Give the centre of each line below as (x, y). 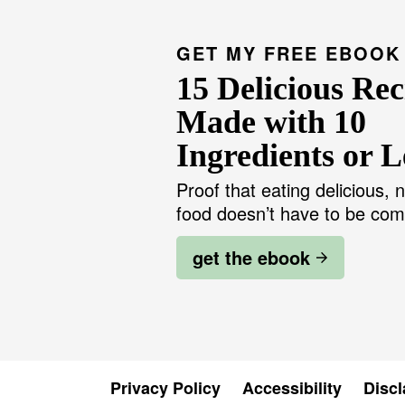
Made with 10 (271, 122)
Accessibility (292, 388)
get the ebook (251, 257)
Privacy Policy (165, 388)
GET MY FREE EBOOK (288, 53)
